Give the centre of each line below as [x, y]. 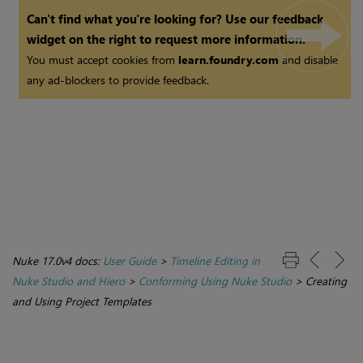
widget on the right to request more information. [167, 38]
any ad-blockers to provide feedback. [118, 79]
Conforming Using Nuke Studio [215, 280]
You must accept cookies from [103, 59]
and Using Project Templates [82, 301]
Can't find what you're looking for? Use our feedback [175, 18]
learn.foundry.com [229, 59]
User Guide [130, 260]
